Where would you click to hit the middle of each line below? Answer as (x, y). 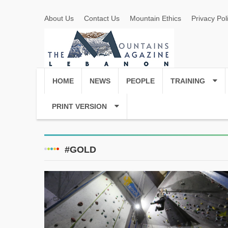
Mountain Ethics (155, 18)
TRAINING (188, 81)
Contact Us (102, 18)
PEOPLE (140, 81)
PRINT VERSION (79, 106)
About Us (59, 18)
